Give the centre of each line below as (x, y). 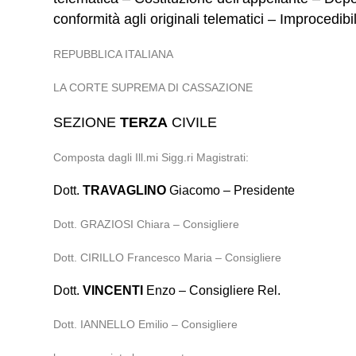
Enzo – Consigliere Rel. (212, 290)
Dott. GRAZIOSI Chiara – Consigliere (147, 224)
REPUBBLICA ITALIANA (114, 54)
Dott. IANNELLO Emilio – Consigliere (146, 324)
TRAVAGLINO (125, 190)
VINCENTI (113, 290)
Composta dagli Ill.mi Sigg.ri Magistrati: (151, 157)
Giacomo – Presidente (231, 190)
